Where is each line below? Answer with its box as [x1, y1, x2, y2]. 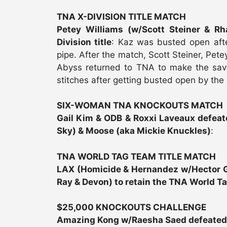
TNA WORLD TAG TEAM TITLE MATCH [57, 151, 216, 162]
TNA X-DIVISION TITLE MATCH [57, 11, 186, 22]
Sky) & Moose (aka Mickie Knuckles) [57, 126, 211, 136]
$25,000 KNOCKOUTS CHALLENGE [57, 202, 206, 213]
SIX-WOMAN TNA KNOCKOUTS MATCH [57, 100, 223, 111]
